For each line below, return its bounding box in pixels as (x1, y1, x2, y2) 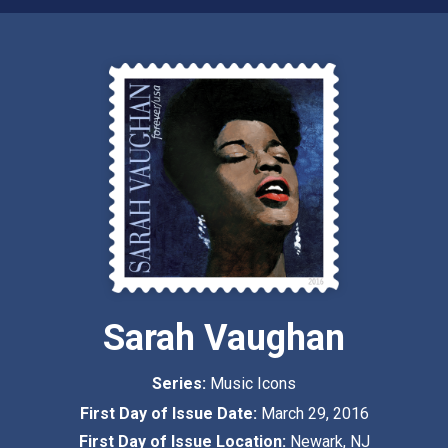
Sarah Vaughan (103, 317, 345, 360)
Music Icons (210, 374, 296, 394)
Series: (152, 374, 210, 394)
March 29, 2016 (260, 404, 369, 424)
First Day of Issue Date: (79, 404, 261, 424)
